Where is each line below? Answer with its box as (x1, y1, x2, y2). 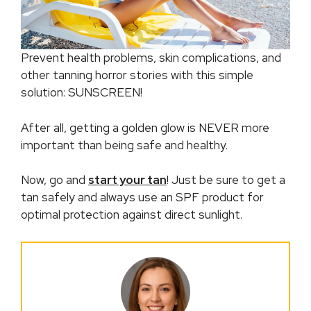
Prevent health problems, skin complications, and (21, 50, 281, 66)
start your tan (88, 172, 167, 188)
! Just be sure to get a (167, 172, 285, 188)
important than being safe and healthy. (21, 137, 228, 153)
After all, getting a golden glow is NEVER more (21, 119, 269, 135)
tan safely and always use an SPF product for (21, 190, 264, 205)
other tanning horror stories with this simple (21, 67, 253, 83)
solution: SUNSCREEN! (21, 85, 142, 101)
